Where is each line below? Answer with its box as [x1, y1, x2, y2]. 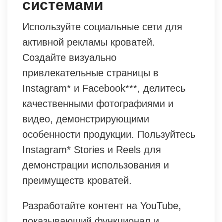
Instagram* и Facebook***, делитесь [22, 82, 185, 94]
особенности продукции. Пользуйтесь [22, 128, 195, 140]
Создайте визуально [22, 52, 116, 63]
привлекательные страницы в [22, 67, 159, 78]
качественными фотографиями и [22, 98, 173, 109]
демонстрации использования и [22, 159, 169, 170]
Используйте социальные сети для [22, 21, 182, 32]
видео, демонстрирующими [22, 113, 149, 124]
